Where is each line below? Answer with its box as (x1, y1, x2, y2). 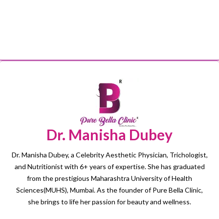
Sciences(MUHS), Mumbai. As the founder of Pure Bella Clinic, (16, 186, 203, 194)
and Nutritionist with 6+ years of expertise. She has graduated (14, 162, 205, 171)
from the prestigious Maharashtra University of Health (27, 174, 192, 182)
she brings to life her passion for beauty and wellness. (28, 197, 191, 206)
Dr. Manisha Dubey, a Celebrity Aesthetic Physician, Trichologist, (11, 151, 208, 159)
